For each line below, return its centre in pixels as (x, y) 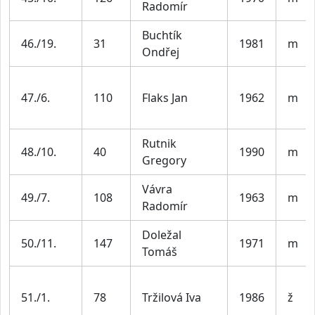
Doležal (162, 235)
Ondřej (161, 52)
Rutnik (159, 144)
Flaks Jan (165, 98)
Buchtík (162, 36)
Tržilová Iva (172, 298)
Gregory (164, 161)
